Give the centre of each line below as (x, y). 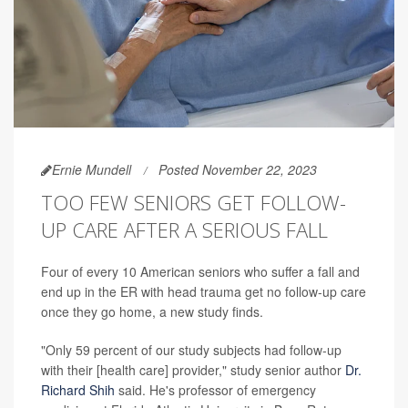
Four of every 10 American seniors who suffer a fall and (200, 271)
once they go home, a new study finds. (152, 311)
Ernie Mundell (92, 169)
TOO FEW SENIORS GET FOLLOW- (194, 202)
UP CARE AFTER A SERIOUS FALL (184, 229)
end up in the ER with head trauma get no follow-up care (204, 291)
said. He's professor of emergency (215, 389)
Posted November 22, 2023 (238, 169)
